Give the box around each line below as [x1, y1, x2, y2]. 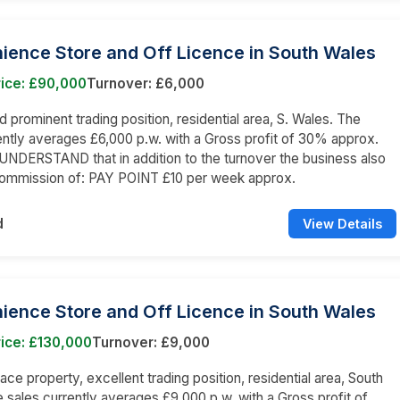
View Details [303, 215, 382, 231]
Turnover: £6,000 [87, 74, 204, 92]
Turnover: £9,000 [92, 333, 210, 351]
